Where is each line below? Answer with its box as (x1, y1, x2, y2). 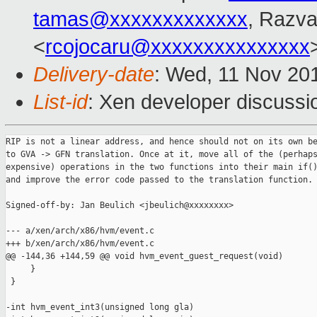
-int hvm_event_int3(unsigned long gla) (6, 302, 194, 313)
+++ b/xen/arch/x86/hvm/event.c (6, 238, 154, 249)
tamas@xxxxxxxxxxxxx (33, 8, 248, 31)
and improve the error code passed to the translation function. (6, 175, 313, 185)
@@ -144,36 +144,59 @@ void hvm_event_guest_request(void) (6, 251, 283, 262)
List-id (33, 91, 88, 114)
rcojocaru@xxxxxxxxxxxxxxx (45, 35, 310, 59)
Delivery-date (33, 63, 154, 86)
